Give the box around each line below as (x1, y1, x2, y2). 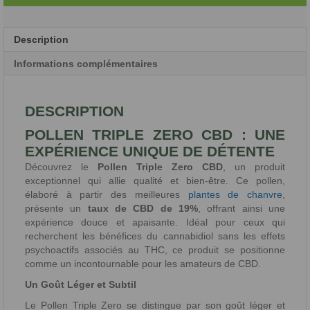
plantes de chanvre (188, 189, 283, 201)
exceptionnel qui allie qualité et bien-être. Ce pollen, (25, 175, 285, 187)
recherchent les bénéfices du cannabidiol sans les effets (25, 230, 285, 242)
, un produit (223, 161, 285, 173)
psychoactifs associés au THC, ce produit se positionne (25, 244, 285, 256)
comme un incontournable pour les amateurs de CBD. (25, 258, 261, 270)
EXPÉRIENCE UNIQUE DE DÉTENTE (25, 143, 275, 160)
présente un (25, 203, 88, 215)
